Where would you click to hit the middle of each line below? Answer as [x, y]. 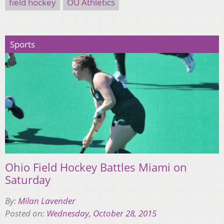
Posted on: [26, 213]
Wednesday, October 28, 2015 [101, 213]
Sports [22, 44]
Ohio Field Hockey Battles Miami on [96, 167]
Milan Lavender [47, 200]
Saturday [28, 179]
